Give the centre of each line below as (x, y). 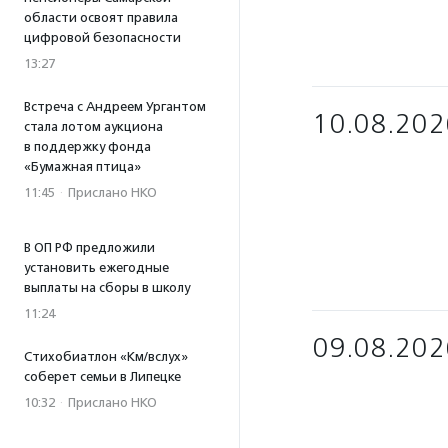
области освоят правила (101, 17)
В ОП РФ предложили (89, 247)
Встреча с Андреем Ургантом (115, 106)
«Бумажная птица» (82, 166)
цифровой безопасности (102, 37)
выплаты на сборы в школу (107, 287)
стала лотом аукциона (93, 126)
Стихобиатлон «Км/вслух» (106, 356)
